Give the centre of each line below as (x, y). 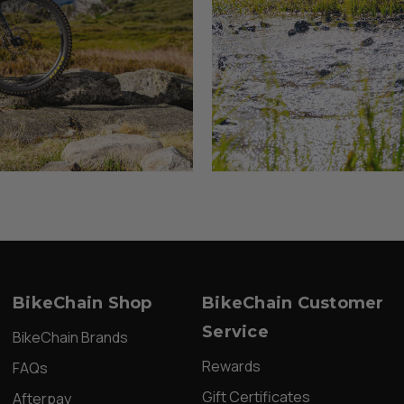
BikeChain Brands (70, 337)
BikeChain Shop (83, 303)
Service (235, 331)
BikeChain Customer (293, 303)
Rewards (231, 366)
